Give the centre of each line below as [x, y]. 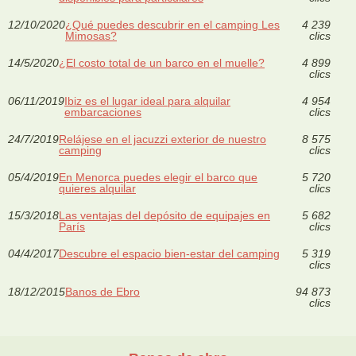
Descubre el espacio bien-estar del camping [169, 253]
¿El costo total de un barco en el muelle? [162, 62]
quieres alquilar [97, 188]
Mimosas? [91, 35]
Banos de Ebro [103, 291]
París [72, 226]
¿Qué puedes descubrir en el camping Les [172, 24]
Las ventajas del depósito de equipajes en [164, 215]
